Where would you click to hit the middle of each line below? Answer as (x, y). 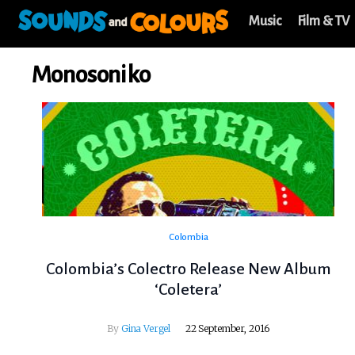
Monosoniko (91, 74)
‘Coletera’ (189, 290)
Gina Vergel (146, 329)
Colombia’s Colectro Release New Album (188, 269)
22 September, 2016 (227, 329)
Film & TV (323, 21)
